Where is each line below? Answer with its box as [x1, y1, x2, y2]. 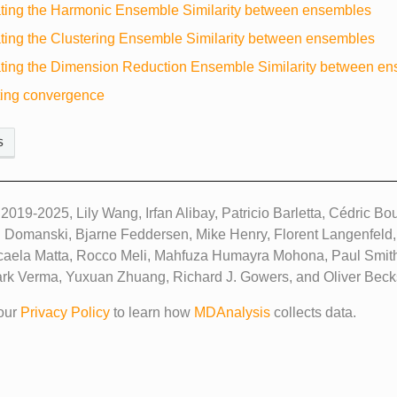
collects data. [270, 304, 356, 320]
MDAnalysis [194, 304, 270, 320]
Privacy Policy [20, 304, 110, 320]
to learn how [110, 304, 194, 320]
